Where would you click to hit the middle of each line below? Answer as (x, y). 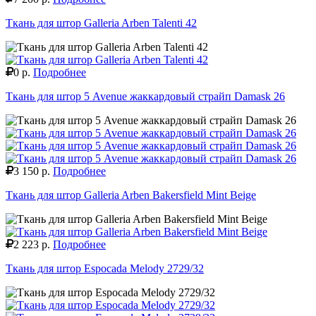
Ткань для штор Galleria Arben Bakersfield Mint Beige (131, 195)
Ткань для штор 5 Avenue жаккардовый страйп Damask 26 (145, 96)
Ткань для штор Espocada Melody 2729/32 (105, 268)
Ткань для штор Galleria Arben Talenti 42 (101, 23)
